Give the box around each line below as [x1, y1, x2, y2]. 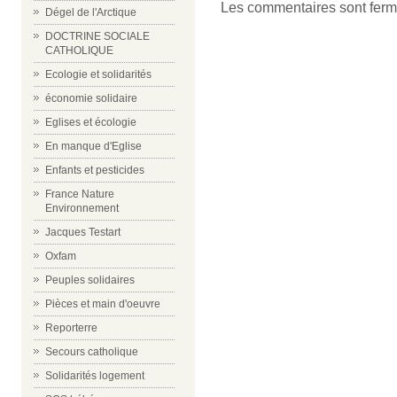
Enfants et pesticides [45, 164, 144, 176]
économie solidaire [45, 92, 137, 105]
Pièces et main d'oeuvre [45, 298, 160, 310]
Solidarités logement [45, 370, 144, 382]
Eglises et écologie [45, 116, 136, 128]
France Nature [45, 188, 114, 200]
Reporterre [45, 322, 97, 334]
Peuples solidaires [45, 274, 135, 286]
